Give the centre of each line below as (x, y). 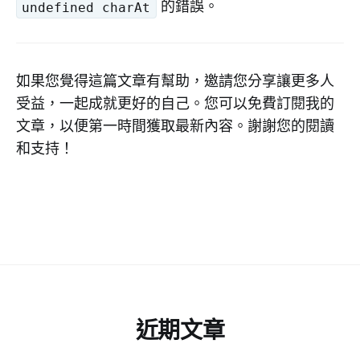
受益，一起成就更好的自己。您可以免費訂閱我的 (175, 103)
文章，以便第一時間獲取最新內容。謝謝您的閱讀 (175, 126)
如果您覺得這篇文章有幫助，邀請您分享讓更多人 (175, 81)
